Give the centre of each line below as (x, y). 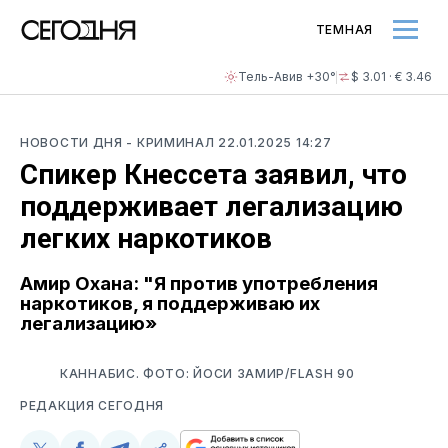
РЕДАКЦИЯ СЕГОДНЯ (92, 405)
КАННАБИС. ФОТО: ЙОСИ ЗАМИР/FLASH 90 (207, 373)
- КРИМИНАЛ (172, 142)
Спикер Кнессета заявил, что (213, 174)
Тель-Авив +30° (287, 76)
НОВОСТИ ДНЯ (73, 142)
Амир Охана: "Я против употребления (199, 283)
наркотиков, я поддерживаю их (170, 303)
